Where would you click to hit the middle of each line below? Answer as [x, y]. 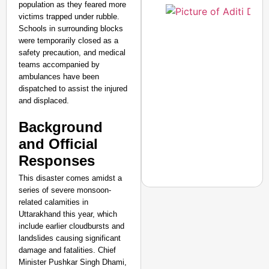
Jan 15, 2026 [200, 184]
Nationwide [192, 167]
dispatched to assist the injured [73, 89]
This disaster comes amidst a [70, 178]
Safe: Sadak [193, 95]
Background [61, 127]
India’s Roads [197, 138]
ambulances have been [59, 77]
